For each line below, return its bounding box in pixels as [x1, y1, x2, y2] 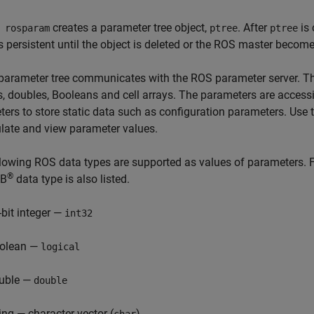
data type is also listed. [13, 172, 130, 186]
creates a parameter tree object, [50, 21, 210, 34]
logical [41, 241, 80, 252]
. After [238, 21, 270, 34]
